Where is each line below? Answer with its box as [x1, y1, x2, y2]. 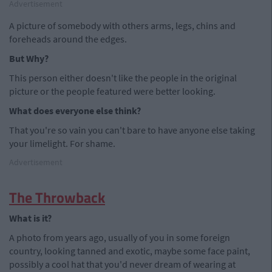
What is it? [9, 212, 52, 224]
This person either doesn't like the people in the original [9, 72, 237, 84]
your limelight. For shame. [9, 137, 115, 149]
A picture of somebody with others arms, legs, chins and [9, 19, 236, 32]
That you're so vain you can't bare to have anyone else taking [9, 124, 255, 136]
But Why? [9, 52, 49, 64]
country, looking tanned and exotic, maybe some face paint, [9, 245, 250, 257]
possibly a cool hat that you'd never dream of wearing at [9, 258, 236, 270]
